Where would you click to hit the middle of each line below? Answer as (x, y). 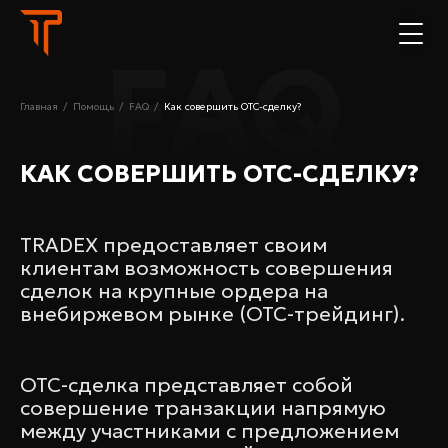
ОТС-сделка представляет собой (186, 385)
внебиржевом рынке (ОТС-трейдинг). (212, 314)
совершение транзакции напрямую (203, 408)
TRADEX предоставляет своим (173, 245)
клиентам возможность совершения (206, 268)
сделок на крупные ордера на (174, 291)
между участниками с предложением (209, 431)
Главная (39, 106)
